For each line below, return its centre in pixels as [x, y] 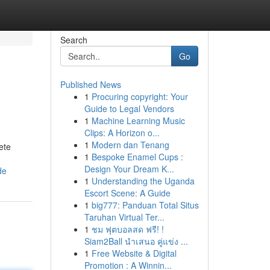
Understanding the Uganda [143, 181]
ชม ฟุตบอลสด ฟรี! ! [127, 229]
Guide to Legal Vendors [129, 108]
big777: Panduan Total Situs [145, 205]
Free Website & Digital [134, 253]
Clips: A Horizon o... [122, 133]
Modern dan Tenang [130, 145]
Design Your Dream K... [129, 169]
